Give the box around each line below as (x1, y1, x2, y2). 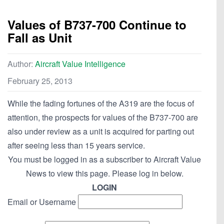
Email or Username (7, 196, 76, 208)
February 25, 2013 (7, 75, 72, 87)
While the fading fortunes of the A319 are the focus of (7, 97, 194, 109)
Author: (7, 58, 35, 70)
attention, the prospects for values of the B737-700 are (7, 111, 198, 123)
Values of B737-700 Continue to (7, 16, 186, 33)
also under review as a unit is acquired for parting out (7, 125, 194, 137)
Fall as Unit (7, 29, 72, 46)
